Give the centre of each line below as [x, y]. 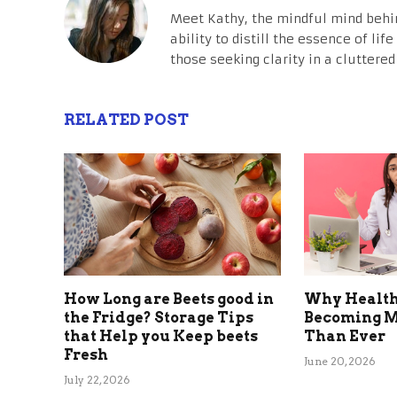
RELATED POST [126, 119]
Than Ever [345, 336]
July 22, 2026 [97, 379]
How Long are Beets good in [169, 299]
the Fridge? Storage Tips [159, 317]
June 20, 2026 [340, 361]
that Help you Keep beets [161, 336]
